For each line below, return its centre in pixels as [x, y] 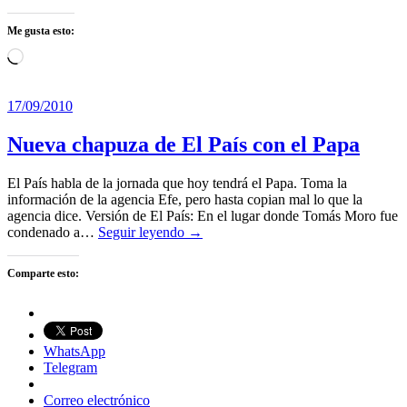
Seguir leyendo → [150, 232]
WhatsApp [74, 351]
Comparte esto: [43, 273]
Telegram [70, 367]
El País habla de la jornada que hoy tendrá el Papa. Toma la [177, 183]
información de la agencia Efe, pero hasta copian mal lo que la [185, 199]
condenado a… [53, 232]
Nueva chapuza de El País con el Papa [184, 144]
